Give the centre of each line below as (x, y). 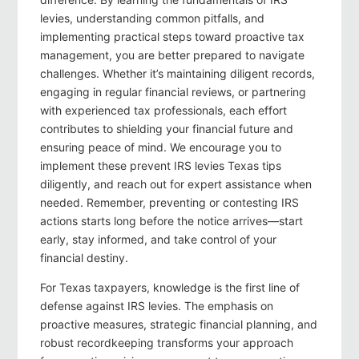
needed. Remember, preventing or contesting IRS (169, 203)
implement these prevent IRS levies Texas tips (161, 166)
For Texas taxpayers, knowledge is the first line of (170, 288)
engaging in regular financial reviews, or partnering (173, 92)
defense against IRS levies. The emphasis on (157, 306)
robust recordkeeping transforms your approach (167, 343)
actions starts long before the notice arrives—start (171, 221)
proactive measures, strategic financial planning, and (179, 325)
